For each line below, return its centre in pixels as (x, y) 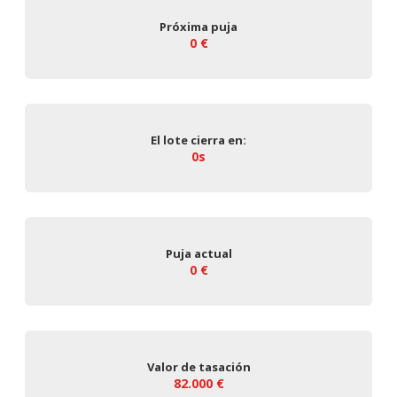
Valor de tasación (198, 366)
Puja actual (198, 253)
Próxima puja (198, 26)
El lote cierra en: (198, 140)
